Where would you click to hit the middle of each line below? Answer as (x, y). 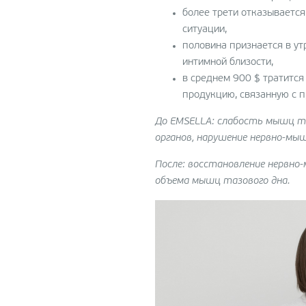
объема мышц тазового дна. (222, 181)
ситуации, (205, 29)
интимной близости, (228, 62)
